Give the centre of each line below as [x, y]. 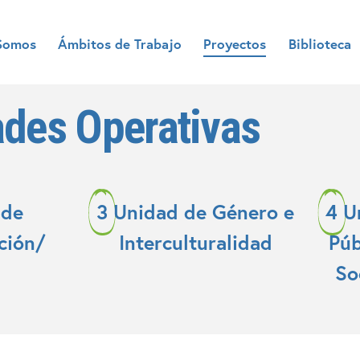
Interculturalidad [195, 242]
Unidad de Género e [204, 211]
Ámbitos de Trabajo [120, 43]
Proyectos [235, 43]
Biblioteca [319, 43]
